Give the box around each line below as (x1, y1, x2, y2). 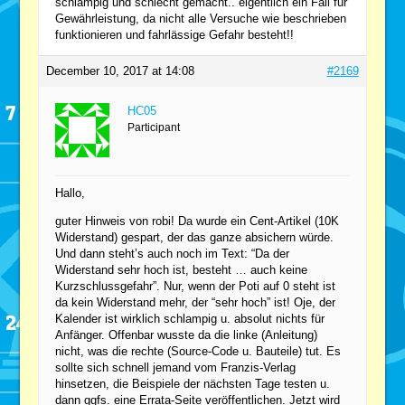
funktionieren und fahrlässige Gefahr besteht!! (55, 27, 295, 42)
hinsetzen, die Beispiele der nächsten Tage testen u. (55, 376, 331, 391)
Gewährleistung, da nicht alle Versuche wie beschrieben (55, 11, 347, 25)
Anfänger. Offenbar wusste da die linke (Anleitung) (55, 327, 318, 342)
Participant (127, 120, 181, 134)
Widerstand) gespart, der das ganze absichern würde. (55, 230, 334, 244)
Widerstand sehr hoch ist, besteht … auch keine (55, 262, 308, 277)
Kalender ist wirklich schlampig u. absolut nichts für (55, 311, 325, 325)
